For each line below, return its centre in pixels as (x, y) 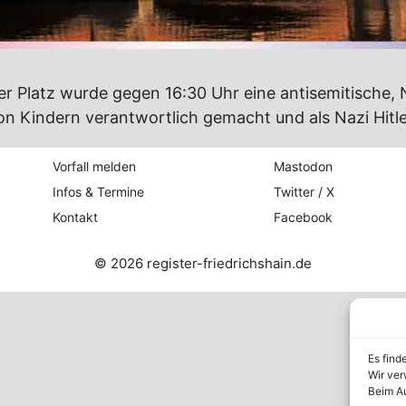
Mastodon (303, 167)
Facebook (303, 217)
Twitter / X (304, 192)
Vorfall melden (95, 167)
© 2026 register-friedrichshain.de (203, 264)
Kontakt (76, 217)
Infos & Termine (99, 192)
